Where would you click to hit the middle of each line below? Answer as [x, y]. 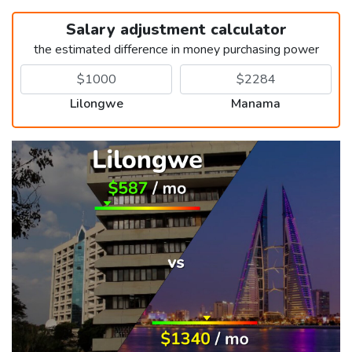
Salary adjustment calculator [176, 29]
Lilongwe [96, 103]
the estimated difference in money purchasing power [176, 49]
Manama [256, 103]
